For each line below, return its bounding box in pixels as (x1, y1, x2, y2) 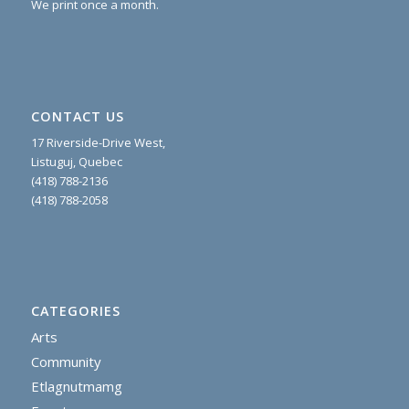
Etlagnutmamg (30, 376, 122, 395)
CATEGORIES (30, 301, 121, 320)
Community (30, 351, 101, 371)
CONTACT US (30, 107, 124, 125)
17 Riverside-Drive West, (30, 133, 165, 151)
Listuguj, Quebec (30, 152, 122, 170)
